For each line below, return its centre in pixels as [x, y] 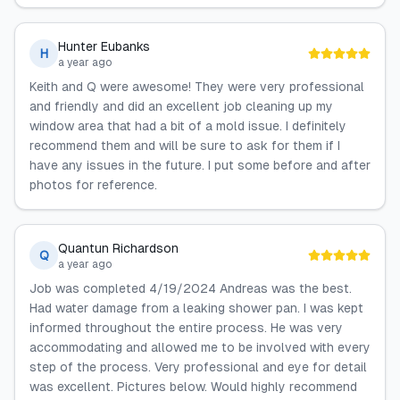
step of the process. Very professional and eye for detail [198, 367]
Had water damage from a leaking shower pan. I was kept [196, 308]
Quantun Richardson [118, 248]
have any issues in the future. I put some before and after [200, 165]
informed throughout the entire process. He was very [186, 328]
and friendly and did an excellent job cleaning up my [181, 106]
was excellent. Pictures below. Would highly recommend [193, 387]
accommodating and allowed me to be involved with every [200, 347]
